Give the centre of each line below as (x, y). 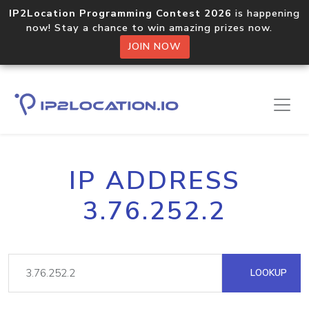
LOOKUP (267, 273)
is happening (266, 13)
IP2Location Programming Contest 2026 (120, 13)
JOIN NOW (154, 47)
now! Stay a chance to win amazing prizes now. (154, 28)
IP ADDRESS (154, 181)
